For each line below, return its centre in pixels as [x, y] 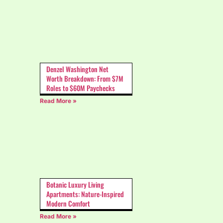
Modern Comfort [68, 204]
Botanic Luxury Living [75, 185]
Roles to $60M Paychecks [81, 88]
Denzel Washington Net [77, 69]
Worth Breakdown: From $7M [85, 78]
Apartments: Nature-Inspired [85, 194]
